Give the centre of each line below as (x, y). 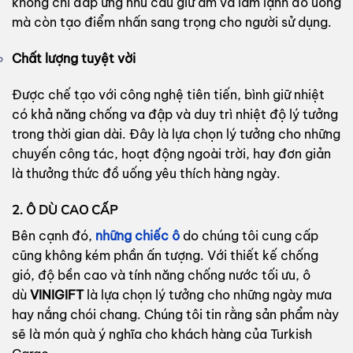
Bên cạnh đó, (54, 235)
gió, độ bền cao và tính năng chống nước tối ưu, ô (161, 275)
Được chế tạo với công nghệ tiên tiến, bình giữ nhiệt (168, 95)
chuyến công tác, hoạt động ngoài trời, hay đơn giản (171, 154)
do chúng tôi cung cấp (249, 235)
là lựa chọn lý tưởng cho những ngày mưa (208, 294)
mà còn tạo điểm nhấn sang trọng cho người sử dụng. (172, 22)
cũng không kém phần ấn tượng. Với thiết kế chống (165, 255)
